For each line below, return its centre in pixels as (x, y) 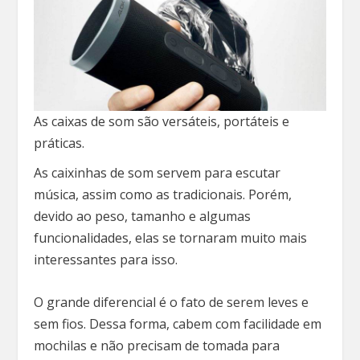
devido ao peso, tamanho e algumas (143, 217)
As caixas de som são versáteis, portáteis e (162, 122)
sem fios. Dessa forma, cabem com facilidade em (178, 323)
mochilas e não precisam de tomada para (157, 345)
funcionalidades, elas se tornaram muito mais (171, 238)
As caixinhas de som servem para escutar (157, 173)
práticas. (59, 143)
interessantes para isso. (108, 260)
